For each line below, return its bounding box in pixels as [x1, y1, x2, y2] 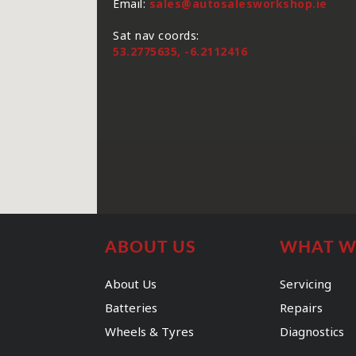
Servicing [280, 276, 331, 292]
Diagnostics [280, 323, 344, 339]
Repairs [280, 300, 323, 315]
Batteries [105, 300, 157, 315]
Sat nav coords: [113, 28, 199, 43]
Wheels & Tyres [105, 323, 194, 339]
